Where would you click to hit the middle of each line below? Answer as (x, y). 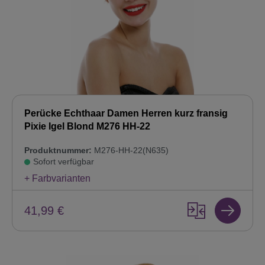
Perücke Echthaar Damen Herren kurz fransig (126, 114)
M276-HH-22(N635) (130, 151)
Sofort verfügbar (64, 162)
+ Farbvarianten (57, 179)
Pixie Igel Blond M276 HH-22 (87, 127)
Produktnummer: (58, 151)
